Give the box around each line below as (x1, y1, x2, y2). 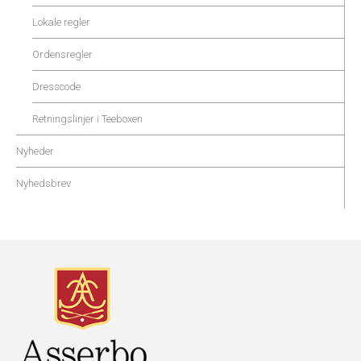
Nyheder (16, 145, 54, 158)
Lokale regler (32, 16, 90, 29)
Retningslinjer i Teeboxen (32, 113, 143, 126)
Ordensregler (32, 48, 93, 61)
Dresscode (32, 81, 81, 93)
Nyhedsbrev (16, 177, 71, 190)
